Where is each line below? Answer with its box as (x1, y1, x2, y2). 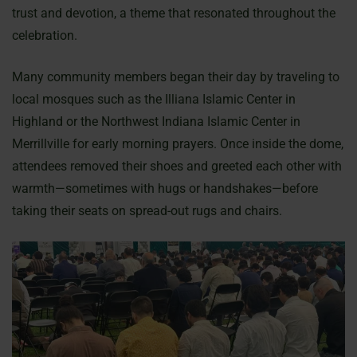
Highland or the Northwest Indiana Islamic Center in (12, 113, 300, 129)
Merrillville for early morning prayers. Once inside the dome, (12, 135, 343, 151)
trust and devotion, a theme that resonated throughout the (12, 5, 335, 21)
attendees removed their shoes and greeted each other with (12, 158, 342, 174)
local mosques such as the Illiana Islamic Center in (12, 91, 296, 107)
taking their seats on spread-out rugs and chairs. (12, 202, 282, 218)
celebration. (12, 27, 77, 43)
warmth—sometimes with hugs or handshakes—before (12, 180, 318, 196)
